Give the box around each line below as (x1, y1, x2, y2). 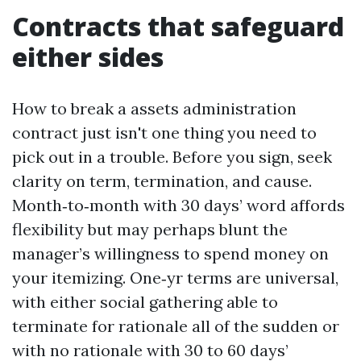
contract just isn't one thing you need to (12, 122, 317, 143)
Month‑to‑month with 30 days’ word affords (12, 195, 345, 215)
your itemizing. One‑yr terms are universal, (12, 268, 338, 288)
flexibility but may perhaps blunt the (12, 219, 288, 239)
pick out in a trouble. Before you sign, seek (12, 147, 332, 167)
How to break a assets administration (12, 98, 297, 118)
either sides (12, 39, 164, 74)
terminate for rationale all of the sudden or (12, 316, 339, 336)
